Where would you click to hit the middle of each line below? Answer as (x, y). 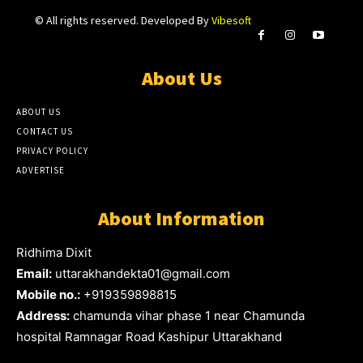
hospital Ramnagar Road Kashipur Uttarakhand (149, 337)
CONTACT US (45, 132)
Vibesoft (231, 21)
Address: (43, 316)
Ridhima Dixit (54, 253)
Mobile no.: (48, 295)
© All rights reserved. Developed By (123, 21)
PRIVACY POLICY (52, 151)
